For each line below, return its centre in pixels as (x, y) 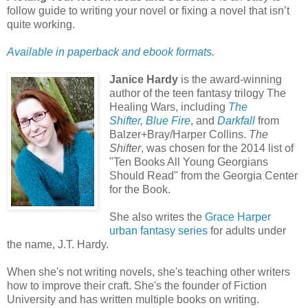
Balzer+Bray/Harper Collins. (179, 135)
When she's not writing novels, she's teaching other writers (148, 272)
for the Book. (140, 190)
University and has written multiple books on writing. (133, 300)
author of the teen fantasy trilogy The (197, 93)
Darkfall (236, 121)
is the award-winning (231, 80)
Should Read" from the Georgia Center (203, 176)
